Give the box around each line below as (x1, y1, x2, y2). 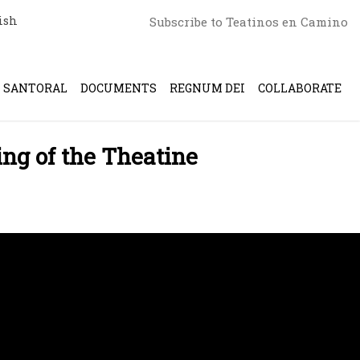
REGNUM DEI (170, 80, 245, 96)
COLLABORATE (258, 80, 342, 96)
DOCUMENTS (80, 80, 157, 96)
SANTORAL (3, 80, 67, 96)
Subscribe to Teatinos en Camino (149, 13, 348, 30)
